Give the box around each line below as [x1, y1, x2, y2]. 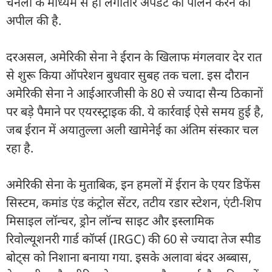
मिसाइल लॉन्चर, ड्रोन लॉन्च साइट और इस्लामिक [6, 212, 214, 229]
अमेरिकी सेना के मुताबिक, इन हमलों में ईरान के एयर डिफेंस [6, 175, 260, 192]
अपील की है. [6, 12, 61, 29]
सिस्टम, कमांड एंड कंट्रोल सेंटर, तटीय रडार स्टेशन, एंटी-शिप [6, 194, 261, 211]
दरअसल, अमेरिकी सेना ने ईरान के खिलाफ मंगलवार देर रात [6, 48, 262, 65]
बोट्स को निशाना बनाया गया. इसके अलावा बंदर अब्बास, [6, 248, 251, 265]
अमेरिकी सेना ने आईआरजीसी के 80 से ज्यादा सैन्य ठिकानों [6, 84, 263, 101]
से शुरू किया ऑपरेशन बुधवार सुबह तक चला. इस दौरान [6, 66, 249, 83]
